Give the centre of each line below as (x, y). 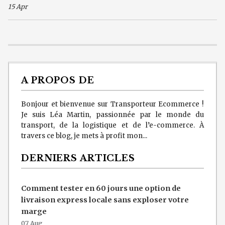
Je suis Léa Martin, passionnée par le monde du (113, 115)
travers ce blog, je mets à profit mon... (84, 136)
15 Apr (18, 7)
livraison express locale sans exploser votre (105, 200)
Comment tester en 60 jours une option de (101, 188)
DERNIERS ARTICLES (78, 158)
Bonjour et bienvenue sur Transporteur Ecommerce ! (113, 104)
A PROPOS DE (58, 80)
